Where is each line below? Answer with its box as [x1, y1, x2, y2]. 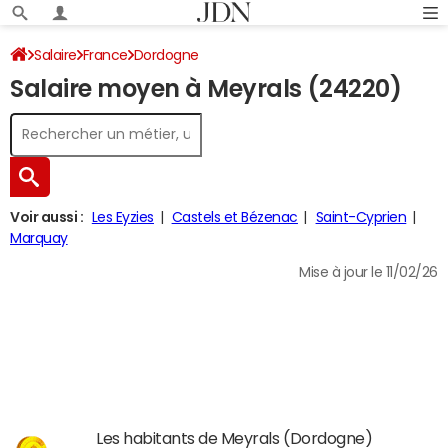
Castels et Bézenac [171, 210, 298, 224]
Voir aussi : [10, 210, 84, 224]
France [82, 48, 128, 62]
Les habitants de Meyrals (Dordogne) [96, 430, 373, 446]
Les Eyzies [91, 210, 154, 224]
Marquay [10, 231, 68, 245]
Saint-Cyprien [315, 210, 407, 224]
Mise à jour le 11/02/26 [299, 265, 438, 279]
